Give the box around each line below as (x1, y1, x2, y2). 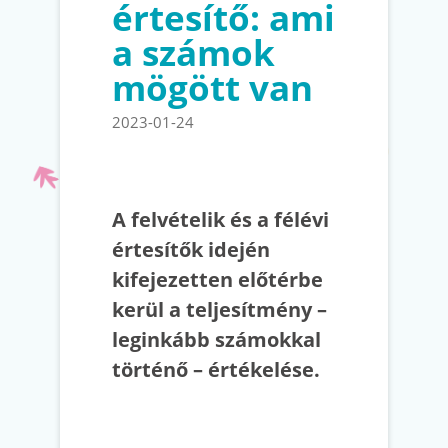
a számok (112, 28, 275, 76)
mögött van (112, 63, 313, 111)
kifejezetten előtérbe (112, 265, 323, 293)
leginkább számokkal (112, 325, 321, 353)
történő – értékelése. (112, 355, 320, 383)
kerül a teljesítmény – (112, 295, 327, 323)
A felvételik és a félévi (112, 205, 329, 233)
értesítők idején (112, 235, 270, 263)
